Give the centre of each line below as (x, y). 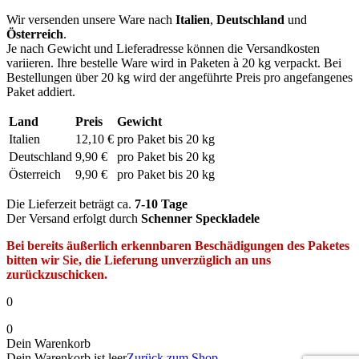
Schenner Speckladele (200, 218)
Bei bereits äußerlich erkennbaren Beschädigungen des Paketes (178, 246)
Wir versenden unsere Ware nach (91, 20)
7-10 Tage (161, 204)
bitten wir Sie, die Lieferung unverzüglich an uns (139, 260)
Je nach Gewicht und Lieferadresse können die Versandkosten (163, 48)
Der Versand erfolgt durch (74, 218)
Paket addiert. (41, 92)
